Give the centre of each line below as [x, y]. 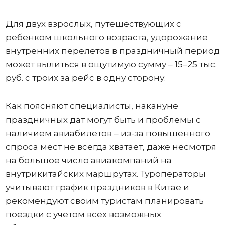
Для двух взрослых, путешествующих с [93, 23]
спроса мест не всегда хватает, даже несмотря [111, 146]
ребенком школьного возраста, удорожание [106, 37]
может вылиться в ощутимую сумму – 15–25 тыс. [111, 64]
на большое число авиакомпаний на [88, 160]
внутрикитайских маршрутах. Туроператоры [105, 174]
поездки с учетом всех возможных [83, 214]
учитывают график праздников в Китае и [97, 187]
